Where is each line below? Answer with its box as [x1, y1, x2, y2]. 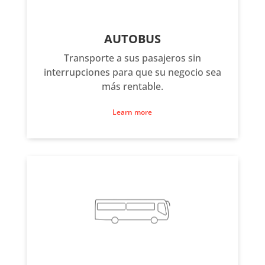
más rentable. [101, 80, 163, 93]
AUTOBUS [104, 31, 161, 47]
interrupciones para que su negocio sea [43, 66, 221, 79]
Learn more [112, 107, 153, 118]
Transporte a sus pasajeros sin [63, 51, 201, 65]
